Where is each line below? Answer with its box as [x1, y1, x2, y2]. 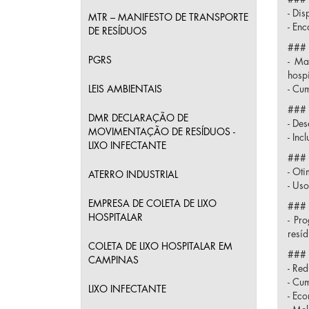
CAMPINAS [88, 255, 139, 265]
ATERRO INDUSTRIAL [88, 170, 178, 179]
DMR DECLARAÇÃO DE [88, 113, 188, 123]
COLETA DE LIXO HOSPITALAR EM [88, 241, 232, 251]
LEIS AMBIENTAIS [88, 84, 162, 94]
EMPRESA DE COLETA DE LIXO [88, 199, 217, 208]
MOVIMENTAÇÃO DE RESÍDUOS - [88, 127, 235, 137]
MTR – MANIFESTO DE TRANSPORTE [88, 12, 248, 22]
